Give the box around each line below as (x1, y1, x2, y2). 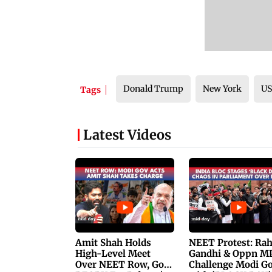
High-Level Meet (75, 247, 151, 259)
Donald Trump (123, 83, 183, 95)
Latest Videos (83, 126, 171, 144)
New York (203, 83, 242, 95)
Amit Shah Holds (75, 236, 151, 248)
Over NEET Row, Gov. (75, 258, 171, 270)
